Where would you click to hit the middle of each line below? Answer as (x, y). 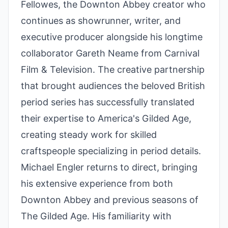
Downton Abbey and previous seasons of (110, 200)
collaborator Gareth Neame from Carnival (110, 53)
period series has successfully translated (108, 102)
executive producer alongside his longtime (112, 37)
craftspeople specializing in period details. (111, 151)
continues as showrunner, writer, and (101, 21)
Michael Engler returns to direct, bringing (109, 167)
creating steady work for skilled (89, 135)
